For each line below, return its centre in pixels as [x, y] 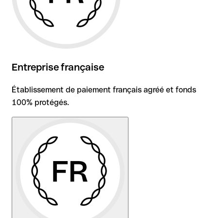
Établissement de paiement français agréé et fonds [104, 90]
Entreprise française [58, 67]
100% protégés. [40, 103]
